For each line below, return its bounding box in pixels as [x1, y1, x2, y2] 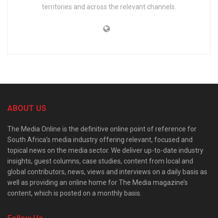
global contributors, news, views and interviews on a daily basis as [7, 168, 207, 176]
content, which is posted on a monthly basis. [7, 189, 142, 198]
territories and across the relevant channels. [42, 3, 176, 11]
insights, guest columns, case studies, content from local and [7, 157, 193, 165]
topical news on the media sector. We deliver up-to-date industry [7, 146, 203, 155]
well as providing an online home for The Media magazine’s [7, 179, 188, 187]
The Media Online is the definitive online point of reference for [7, 125, 197, 133]
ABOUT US [7, 104, 46, 113]
